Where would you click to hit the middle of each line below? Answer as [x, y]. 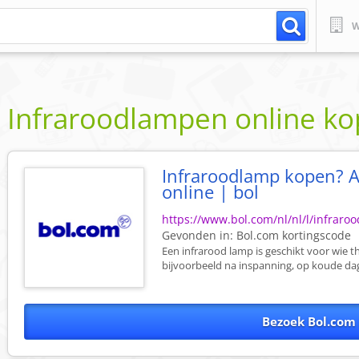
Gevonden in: [200, 236]
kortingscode [315, 236]
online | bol [211, 192]
